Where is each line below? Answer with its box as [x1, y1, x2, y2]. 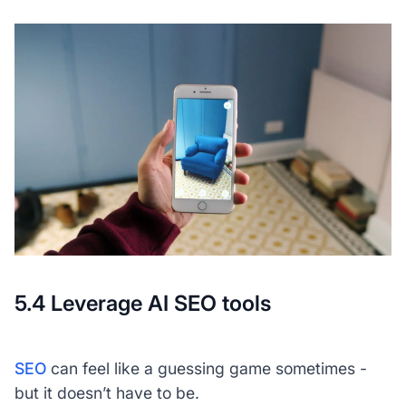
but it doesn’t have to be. [14, 383, 204, 403]
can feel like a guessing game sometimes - [45, 359, 367, 379]
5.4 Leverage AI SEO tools [14, 290, 271, 317]
